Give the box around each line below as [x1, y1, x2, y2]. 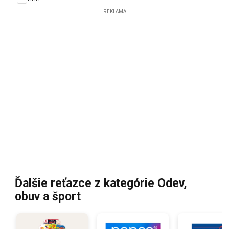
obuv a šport [15, 190, 81, 204]
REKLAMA [103, 8, 126, 15]
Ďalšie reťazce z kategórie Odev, [15, 176, 187, 191]
